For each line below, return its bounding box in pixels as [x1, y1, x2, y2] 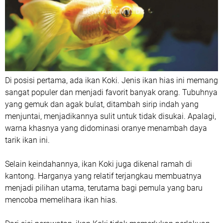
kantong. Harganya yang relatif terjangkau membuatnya [5, 171, 202, 181]
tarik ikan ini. [5, 135, 50, 145]
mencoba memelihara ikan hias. [5, 195, 117, 205]
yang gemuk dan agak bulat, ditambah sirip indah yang [5, 99, 199, 109]
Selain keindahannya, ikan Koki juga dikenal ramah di [5, 159, 192, 169]
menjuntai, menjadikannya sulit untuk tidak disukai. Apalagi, [5, 111, 216, 121]
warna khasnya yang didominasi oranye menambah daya [5, 123, 207, 133]
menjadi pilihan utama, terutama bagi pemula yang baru [5, 183, 203, 193]
